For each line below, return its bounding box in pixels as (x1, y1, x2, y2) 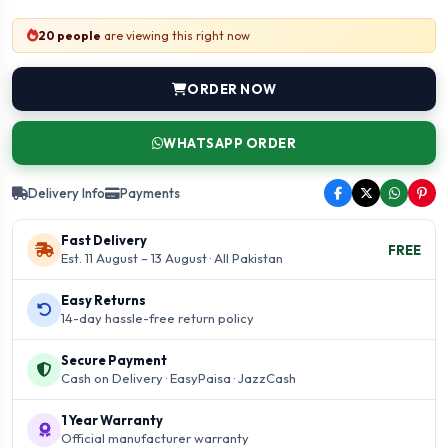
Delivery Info (28, 185, 105, 201)
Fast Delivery (61, 232, 147, 248)
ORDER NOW (187, 81, 277, 97)
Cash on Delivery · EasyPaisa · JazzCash (61, 370, 296, 386)
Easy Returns (61, 292, 146, 308)
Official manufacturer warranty (61, 430, 249, 446)
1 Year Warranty (61, 412, 163, 428)
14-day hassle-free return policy (61, 310, 254, 326)
